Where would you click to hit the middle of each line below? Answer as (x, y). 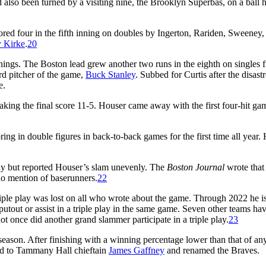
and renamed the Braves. (212, 250)
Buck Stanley (110, 74)
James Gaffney (137, 250)
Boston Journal (196, 167)
